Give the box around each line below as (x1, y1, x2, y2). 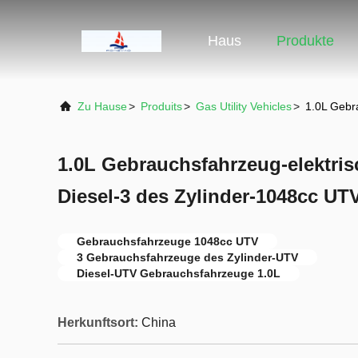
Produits (141, 100, 182, 113)
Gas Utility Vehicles (196, 100, 292, 113)
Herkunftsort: (58, 316, 138, 329)
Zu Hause (78, 100, 127, 113)
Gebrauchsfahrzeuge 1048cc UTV (77, 235, 258, 248)
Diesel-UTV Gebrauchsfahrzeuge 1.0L (77, 267, 280, 280)
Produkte (276, 33, 334, 50)
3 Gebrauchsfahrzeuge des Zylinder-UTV (77, 251, 298, 264)
